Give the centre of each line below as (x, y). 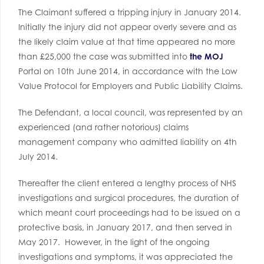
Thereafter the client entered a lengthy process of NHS (127, 183)
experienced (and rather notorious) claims (103, 127)
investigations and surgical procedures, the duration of (128, 198)
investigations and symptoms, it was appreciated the (126, 257)
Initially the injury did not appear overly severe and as (127, 27)
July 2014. (38, 156)
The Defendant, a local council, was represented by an (131, 112)
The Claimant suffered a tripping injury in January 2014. (131, 12)
